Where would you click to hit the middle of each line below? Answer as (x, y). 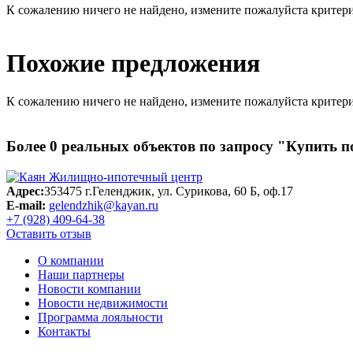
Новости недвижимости (103, 303)
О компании (71, 260)
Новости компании (89, 288)
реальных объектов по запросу (167, 147)
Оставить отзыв (49, 233)
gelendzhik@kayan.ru (104, 205)
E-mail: (26, 205)
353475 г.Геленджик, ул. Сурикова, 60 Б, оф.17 (169, 191)
